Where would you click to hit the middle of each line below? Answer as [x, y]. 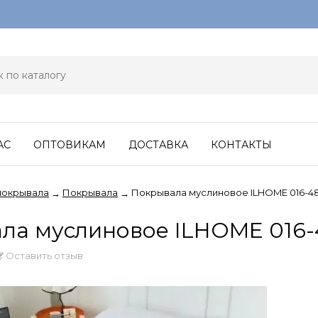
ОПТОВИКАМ [70, 145]
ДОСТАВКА [158, 145]
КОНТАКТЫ [241, 145]
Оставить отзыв [43, 255]
